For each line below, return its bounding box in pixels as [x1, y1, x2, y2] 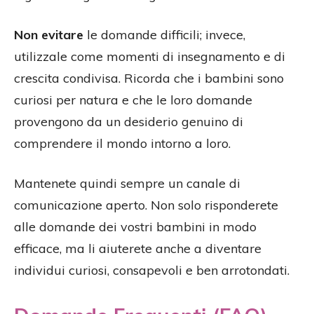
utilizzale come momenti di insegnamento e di [14, 48, 285, 64]
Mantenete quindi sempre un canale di [14, 175, 240, 191]
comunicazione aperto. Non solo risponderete [14, 196, 278, 213]
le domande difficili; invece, [83, 26, 245, 43]
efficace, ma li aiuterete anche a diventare [14, 240, 261, 257]
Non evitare [14, 26, 83, 43]
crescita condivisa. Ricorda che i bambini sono [14, 69, 284, 86]
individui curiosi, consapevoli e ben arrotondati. [14, 261, 289, 278]
